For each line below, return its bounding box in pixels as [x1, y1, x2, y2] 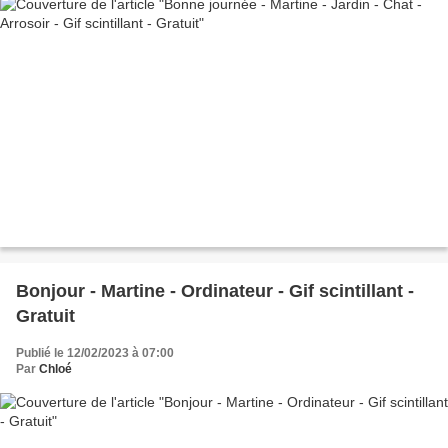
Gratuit [16, 305, 75, 326]
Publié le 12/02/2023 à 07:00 [16, 345, 174, 360]
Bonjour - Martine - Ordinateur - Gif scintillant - [16, 280, 414, 301]
